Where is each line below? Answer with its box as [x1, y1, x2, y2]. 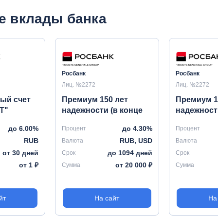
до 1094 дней [107, 149, 152, 157]
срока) [62, 117, 87, 125]
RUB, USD [119, 137, 152, 145]
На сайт [94, 194, 120, 202]
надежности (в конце [62, 106, 143, 114]
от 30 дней [2, 149, 39, 157]
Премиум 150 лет [62, 95, 128, 104]
